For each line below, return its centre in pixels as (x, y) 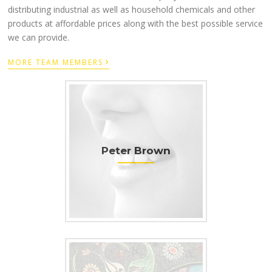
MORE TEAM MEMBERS (56, 62)
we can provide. (39, 37)
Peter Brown (136, 151)
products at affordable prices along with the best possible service (136, 23)
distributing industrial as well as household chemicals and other (132, 9)
